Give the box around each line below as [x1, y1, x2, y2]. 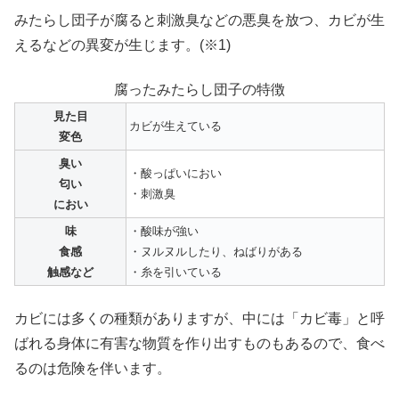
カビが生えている [129, 119, 222, 134]
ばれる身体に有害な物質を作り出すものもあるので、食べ [14, 335, 385, 351]
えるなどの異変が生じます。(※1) [14, 37, 231, 53]
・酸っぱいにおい [129, 167, 222, 181]
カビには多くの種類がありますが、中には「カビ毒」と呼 [14, 310, 385, 326]
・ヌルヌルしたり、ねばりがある [129, 245, 303, 259]
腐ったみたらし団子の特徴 [114, 82, 285, 98]
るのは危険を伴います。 [14, 360, 171, 376]
